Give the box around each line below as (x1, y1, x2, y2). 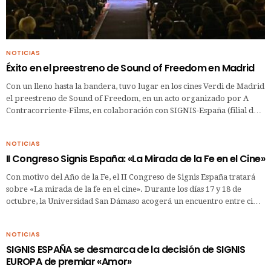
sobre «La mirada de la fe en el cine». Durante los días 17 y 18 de (6, 184, 241, 194)
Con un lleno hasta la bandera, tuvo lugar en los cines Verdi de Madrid (6, 81, 264, 91)
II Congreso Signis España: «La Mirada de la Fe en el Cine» (6, 151, 265, 166)
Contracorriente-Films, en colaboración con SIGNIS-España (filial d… (6, 105, 261, 115)
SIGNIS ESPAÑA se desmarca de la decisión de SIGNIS (6, 242, 245, 256)
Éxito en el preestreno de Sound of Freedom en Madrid (6, 60, 255, 75)
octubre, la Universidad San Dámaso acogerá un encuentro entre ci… (6, 196, 261, 206)
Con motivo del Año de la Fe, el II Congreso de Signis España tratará (6, 172, 255, 181)
